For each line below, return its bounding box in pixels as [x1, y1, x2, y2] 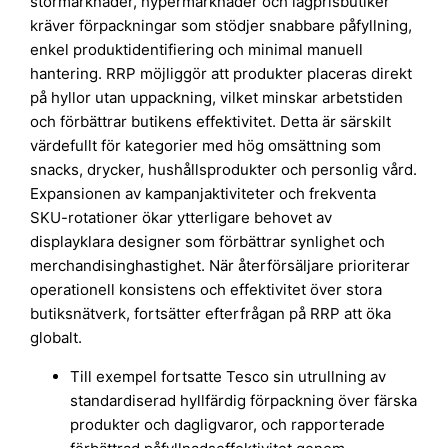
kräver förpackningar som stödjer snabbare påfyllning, [30, 15, 413, 35]
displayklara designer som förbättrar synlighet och [30, 231, 386, 251]
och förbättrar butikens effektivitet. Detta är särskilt [30, 111, 392, 131]
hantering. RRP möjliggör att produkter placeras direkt [30, 63, 413, 83]
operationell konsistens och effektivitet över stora [30, 279, 383, 299]
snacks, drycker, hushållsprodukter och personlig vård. [30, 159, 418, 179]
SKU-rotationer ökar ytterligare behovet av [30, 207, 333, 227]
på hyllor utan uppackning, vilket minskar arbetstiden [30, 87, 404, 107]
